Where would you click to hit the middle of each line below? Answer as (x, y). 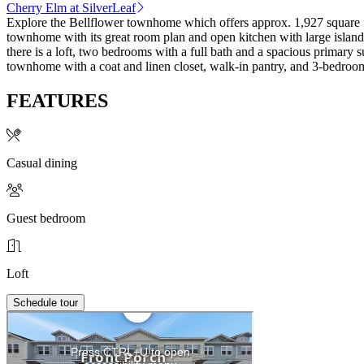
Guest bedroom (46, 218)
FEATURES (57, 100)
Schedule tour (45, 302)
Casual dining (42, 162)
